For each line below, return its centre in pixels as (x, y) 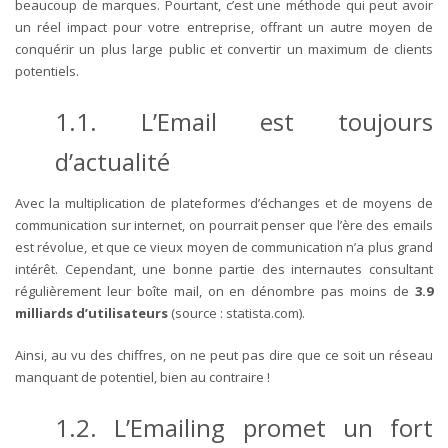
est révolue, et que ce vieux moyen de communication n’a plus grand (224, 246)
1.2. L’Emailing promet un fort (244, 427)
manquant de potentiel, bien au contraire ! (142, 376)
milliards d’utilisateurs (91, 312)
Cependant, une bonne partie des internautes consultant (249, 268)
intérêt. (40, 268)
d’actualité (112, 161)
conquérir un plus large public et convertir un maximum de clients (224, 48)
